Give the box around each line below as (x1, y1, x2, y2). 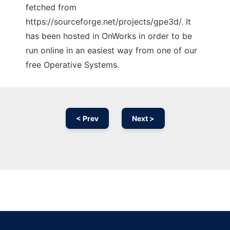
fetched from (26, 2, 76, 13)
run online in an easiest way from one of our (26, 45, 197, 56)
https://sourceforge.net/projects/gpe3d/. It (26, 16, 191, 27)
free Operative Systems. (26, 60, 119, 70)
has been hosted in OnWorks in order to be (26, 31, 192, 42)
